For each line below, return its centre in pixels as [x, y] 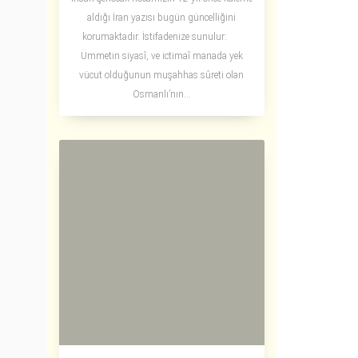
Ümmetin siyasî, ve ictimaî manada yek [161, 56]
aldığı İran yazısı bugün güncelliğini [162, 18]
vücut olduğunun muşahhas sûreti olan [162, 76]
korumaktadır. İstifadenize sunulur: [161, 37]
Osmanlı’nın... [161, 95]
